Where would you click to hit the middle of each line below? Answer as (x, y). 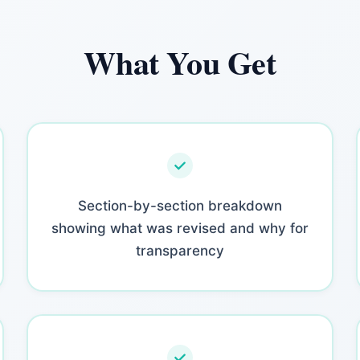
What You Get (180, 62)
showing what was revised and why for (180, 228)
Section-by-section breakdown (180, 205)
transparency (180, 250)
